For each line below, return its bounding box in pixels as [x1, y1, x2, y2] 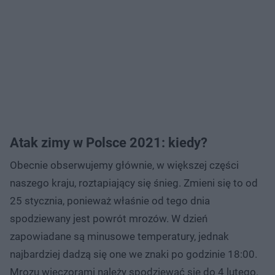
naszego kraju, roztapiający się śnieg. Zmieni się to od [10, 176, 258, 189]
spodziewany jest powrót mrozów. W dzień [10, 212, 207, 225]
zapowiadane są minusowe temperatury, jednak [10, 230, 229, 242]
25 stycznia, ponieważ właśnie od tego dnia [10, 194, 210, 207]
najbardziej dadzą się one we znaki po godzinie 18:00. [10, 247, 257, 260]
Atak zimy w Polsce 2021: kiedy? [10, 134, 207, 150]
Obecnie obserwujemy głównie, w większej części [10, 158, 239, 171]
